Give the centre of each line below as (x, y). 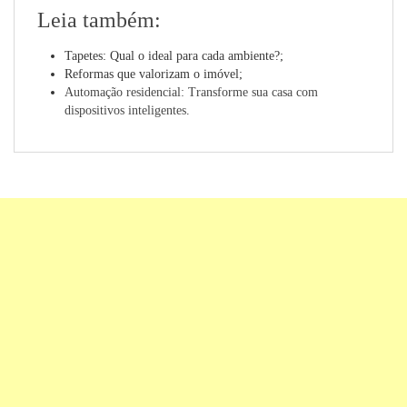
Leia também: (99, 20)
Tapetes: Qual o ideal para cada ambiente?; (174, 56)
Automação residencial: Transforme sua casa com (191, 92)
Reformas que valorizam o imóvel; (154, 74)
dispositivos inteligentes (125, 110)
